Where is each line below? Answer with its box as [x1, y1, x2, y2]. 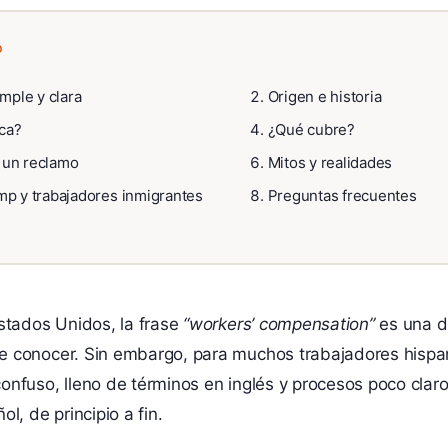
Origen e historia [267, 86, 382, 106]
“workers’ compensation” [183, 314, 375, 334]
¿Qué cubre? [267, 119, 355, 139]
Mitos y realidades [267, 152, 393, 172]
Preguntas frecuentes [267, 185, 417, 205]
